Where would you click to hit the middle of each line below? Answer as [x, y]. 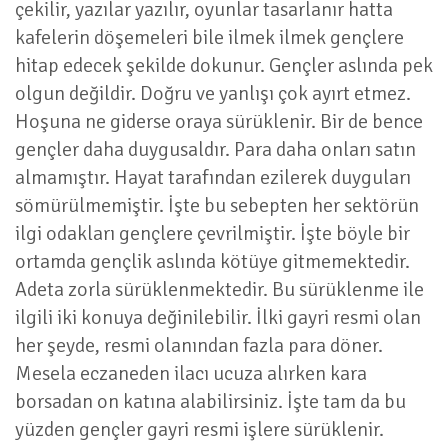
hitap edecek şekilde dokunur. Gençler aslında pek [224, 65]
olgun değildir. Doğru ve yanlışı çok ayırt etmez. [213, 93]
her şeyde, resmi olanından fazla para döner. [199, 345]
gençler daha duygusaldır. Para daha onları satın [215, 149]
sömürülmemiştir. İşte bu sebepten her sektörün [217, 205]
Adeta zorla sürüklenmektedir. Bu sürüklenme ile [219, 289]
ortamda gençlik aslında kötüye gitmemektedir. [212, 261]
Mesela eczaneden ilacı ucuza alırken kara [191, 373]
